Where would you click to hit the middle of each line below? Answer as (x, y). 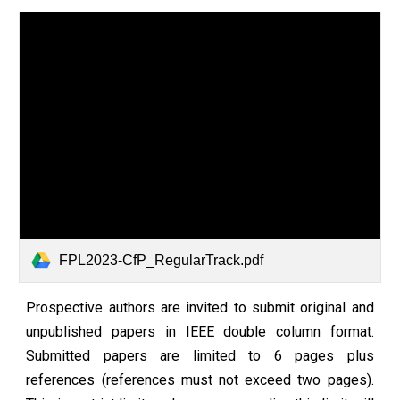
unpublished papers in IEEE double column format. (200, 331)
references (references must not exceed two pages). (200, 379)
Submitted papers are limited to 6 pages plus (200, 355)
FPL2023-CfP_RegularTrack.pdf (162, 260)
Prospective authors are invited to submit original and (200, 307)
